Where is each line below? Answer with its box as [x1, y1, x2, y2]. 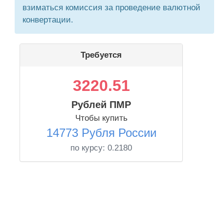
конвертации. [22, 15, 73, 24]
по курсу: [70, 143, 108, 153]
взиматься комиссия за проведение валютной [22, 3, 200, 12]
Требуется [81, 50, 122, 60]
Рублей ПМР [71, 99, 131, 110]
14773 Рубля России [46, 126, 156, 139]
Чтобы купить [75, 113, 128, 123]
